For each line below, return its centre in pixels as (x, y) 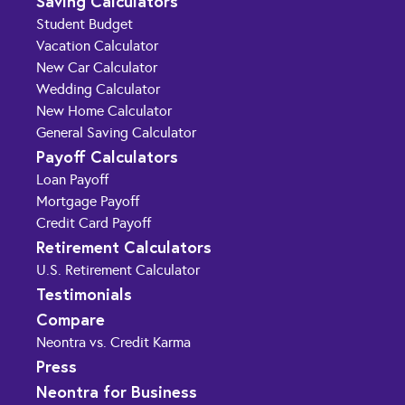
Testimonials (84, 293)
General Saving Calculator (116, 132)
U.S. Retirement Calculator (118, 269)
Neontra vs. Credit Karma (113, 342)
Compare (71, 319)
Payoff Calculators (107, 156)
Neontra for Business (117, 391)
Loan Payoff (72, 179)
